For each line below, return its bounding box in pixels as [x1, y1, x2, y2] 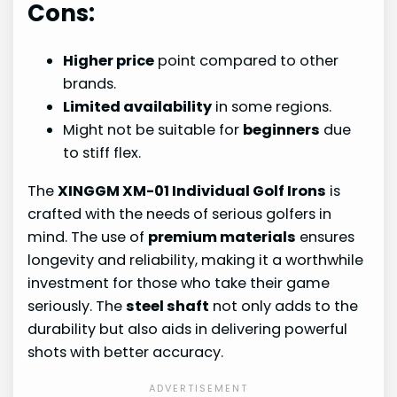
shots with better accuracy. [27, 341, 224, 362]
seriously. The [27, 295, 127, 316]
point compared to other [154, 51, 339, 72]
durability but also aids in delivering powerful [27, 318, 348, 339]
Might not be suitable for [63, 120, 244, 141]
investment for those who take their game [27, 272, 331, 293]
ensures [296, 226, 355, 247]
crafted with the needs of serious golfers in [27, 203, 332, 224]
